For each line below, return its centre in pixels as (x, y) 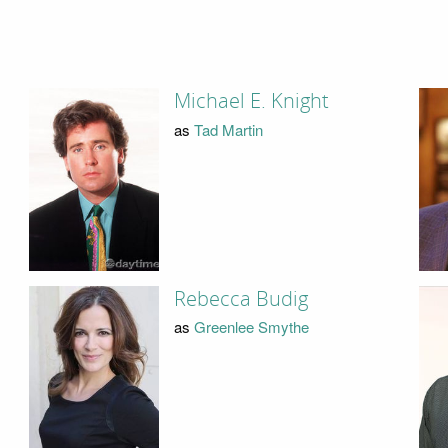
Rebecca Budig (240, 298)
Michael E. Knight (251, 101)
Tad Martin (228, 129)
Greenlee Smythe (251, 327)
